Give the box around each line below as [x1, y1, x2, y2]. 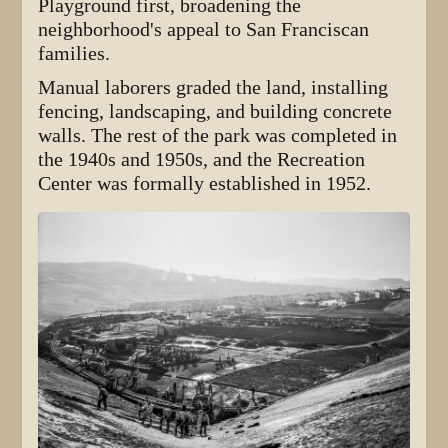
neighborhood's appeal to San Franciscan [38, 18, 370, 42]
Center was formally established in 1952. [38, 172, 372, 196]
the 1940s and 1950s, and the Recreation [38, 148, 366, 172]
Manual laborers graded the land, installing [38, 76, 389, 100]
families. [38, 42, 111, 66]
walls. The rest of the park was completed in [38, 124, 398, 148]
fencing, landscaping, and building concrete [38, 100, 393, 124]
